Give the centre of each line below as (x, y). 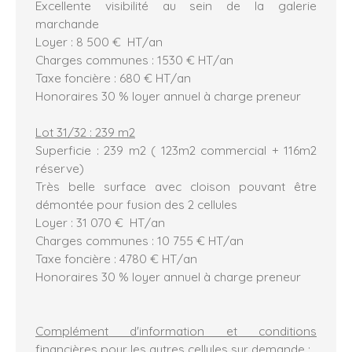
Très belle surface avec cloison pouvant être (176, 186)
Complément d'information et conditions (176, 330)
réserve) (60, 168)
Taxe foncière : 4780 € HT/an (116, 258)
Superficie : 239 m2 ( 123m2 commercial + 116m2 (176, 150)
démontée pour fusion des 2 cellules (136, 204)
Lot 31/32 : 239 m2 (85, 132)
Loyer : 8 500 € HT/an (99, 41)
